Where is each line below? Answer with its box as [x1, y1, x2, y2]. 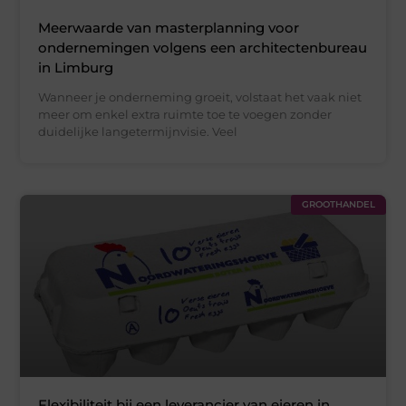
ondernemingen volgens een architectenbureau [38, 38, 368, 56]
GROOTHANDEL [301, 198, 375, 210]
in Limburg [38, 58, 114, 76]
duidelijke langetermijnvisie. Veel [38, 123, 238, 139]
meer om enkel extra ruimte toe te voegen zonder [38, 106, 333, 121]
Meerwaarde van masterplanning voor [38, 18, 300, 36]
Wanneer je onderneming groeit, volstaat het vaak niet [38, 89, 362, 104]
